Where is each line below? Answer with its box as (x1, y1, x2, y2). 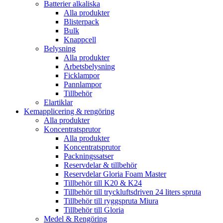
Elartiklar (44, 98, 73, 107)
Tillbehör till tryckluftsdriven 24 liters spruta (64, 188, 201, 196)
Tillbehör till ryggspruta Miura (64, 197, 158, 205)
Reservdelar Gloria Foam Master (64, 170, 166, 178)
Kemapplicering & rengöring (24, 107, 114, 115)
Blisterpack (64, 17, 99, 26)
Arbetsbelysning (64, 62, 115, 71)
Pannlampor (64, 80, 102, 89)
